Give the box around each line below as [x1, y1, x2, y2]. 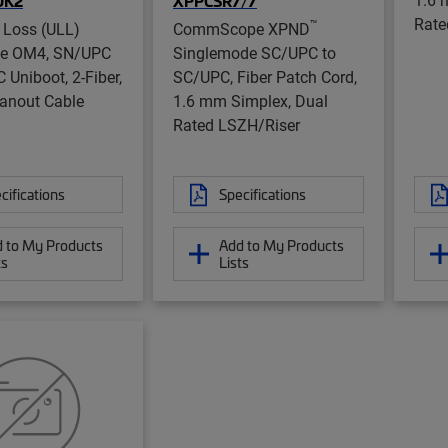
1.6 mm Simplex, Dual [173, 90, 328, 112]
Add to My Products [219, 235, 344, 256]
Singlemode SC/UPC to [173, 42, 336, 64]
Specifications [219, 184, 306, 205]
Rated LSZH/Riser [173, 114, 300, 136]
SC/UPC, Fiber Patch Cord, [173, 66, 357, 88]
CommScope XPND [173, 18, 310, 40]
